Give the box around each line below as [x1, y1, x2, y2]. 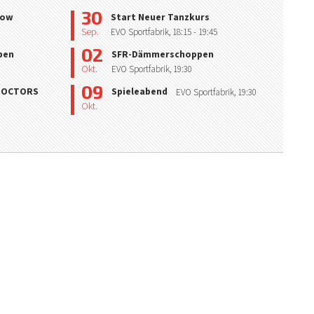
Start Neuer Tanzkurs [111, 10, 210, 25]
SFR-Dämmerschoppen [111, 47, 214, 62]
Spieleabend [111, 84, 168, 99]
